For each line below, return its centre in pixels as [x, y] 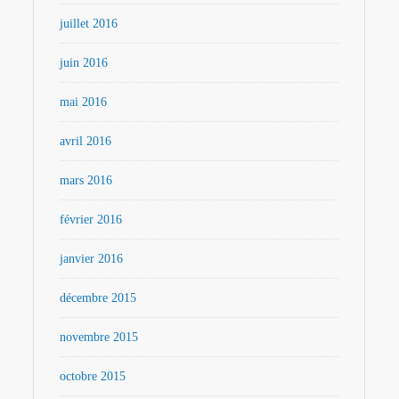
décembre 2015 [98, 297]
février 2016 [91, 219]
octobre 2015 [93, 376]
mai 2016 [84, 102]
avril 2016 [86, 141]
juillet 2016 [89, 23]
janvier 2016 [92, 258]
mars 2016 [86, 180]
